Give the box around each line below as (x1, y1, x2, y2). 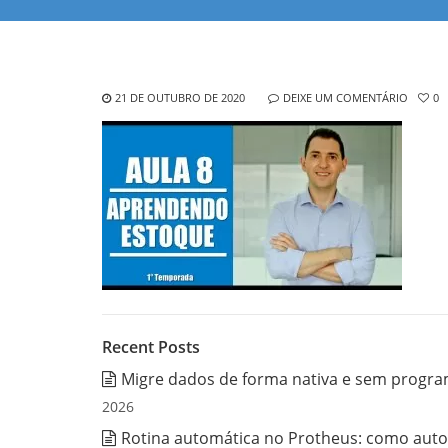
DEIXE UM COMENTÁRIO (283, 89, 408, 105)
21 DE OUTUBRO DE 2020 (115, 89, 245, 105)
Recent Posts (102, 335, 200, 358)
